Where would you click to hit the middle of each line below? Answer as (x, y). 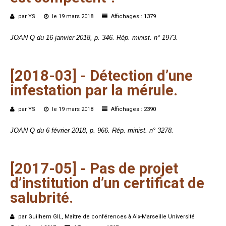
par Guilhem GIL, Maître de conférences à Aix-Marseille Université (106, 217)
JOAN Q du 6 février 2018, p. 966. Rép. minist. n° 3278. (92, 131)
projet (158, 169)
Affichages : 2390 (133, 109)
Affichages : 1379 (133, 17)
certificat (154, 183)
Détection (122, 76)
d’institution (49, 183)
